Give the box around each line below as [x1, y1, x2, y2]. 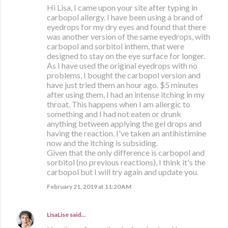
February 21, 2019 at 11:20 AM [47, 183, 131, 191]
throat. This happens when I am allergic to [47, 99, 190, 109]
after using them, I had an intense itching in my [47, 90, 205, 100]
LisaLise [47, 211, 69, 219]
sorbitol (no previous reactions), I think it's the [47, 157, 206, 167]
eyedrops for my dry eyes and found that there [47, 22, 206, 32]
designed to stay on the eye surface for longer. [47, 51, 205, 61]
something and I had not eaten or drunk [47, 109, 181, 119]
